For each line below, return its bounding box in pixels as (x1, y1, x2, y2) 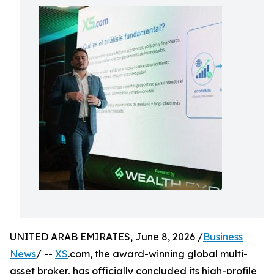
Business (203, 231, 243, 243)
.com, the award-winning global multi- (68, 248, 248, 260)
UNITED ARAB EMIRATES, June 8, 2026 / (10, 231, 203, 243)
